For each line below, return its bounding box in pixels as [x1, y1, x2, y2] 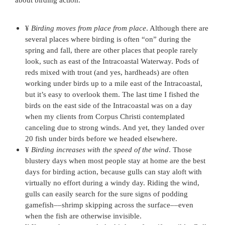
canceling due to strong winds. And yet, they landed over [25, 124, 204, 132]
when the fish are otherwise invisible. [25, 212, 142, 220]
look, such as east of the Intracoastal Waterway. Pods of [25, 57, 199, 65]
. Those [169, 146, 192, 154]
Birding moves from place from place [31, 24, 146, 32]
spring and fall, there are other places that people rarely [25, 46, 198, 54]
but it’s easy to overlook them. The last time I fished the [25, 90, 199, 98]
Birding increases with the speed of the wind [31, 146, 169, 154]
